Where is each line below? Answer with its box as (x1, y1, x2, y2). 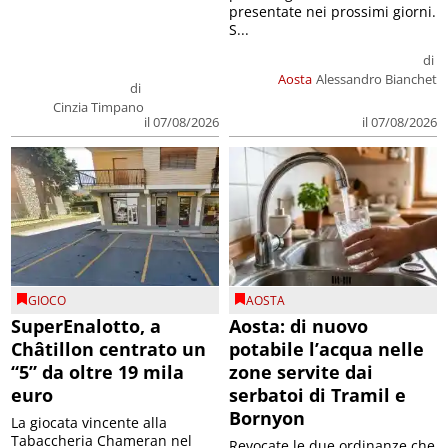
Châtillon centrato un (11, 336, 207, 361)
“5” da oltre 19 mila (11, 359, 185, 384)
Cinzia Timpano (53, 98, 144, 117)
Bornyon (229, 405, 305, 430)
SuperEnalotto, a (11, 313, 162, 338)
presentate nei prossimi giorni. (229, 2, 436, 22)
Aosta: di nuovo (229, 313, 368, 338)
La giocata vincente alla (11, 412, 168, 432)
